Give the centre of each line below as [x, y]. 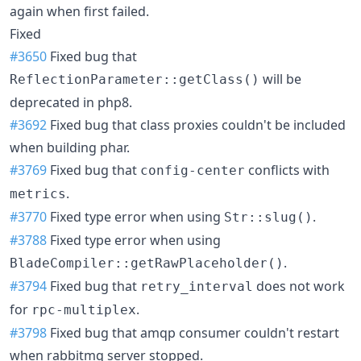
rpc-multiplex [84, 309]
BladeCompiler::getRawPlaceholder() [147, 263]
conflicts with [287, 170]
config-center [193, 170]
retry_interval [197, 286]
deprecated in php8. [71, 102]
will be [280, 79]
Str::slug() [268, 217]
